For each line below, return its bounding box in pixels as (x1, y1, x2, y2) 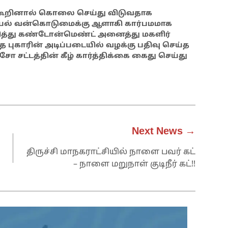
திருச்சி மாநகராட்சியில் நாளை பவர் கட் (26, 147, 195, 157)
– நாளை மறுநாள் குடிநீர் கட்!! (73, 159, 195, 169)
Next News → (132, 125, 195, 138)
